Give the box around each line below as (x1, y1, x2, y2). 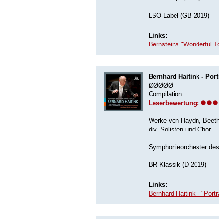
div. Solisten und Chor (149, 126, 211, 133)
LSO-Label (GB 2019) (149, 12, 210, 19)
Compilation (149, 91, 182, 98)
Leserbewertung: (149, 99, 199, 107)
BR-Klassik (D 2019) (149, 161, 207, 169)
